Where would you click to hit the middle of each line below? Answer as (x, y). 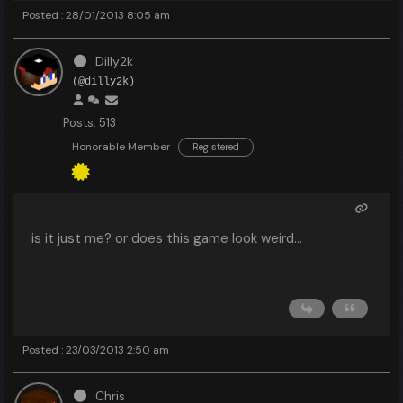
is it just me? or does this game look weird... (167, 238)
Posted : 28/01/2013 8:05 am (96, 15)
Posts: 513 (90, 123)
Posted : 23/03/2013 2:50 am (96, 350)
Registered (216, 147)
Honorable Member (121, 147)
